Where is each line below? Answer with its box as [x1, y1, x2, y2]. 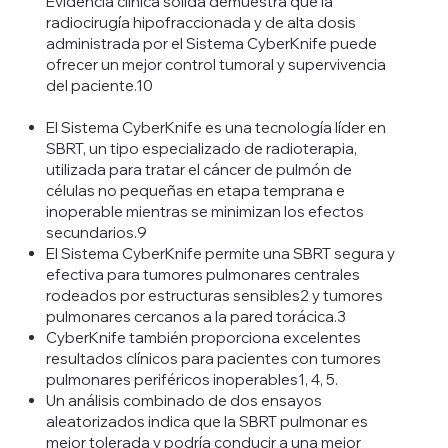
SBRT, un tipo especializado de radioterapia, [45, 139, 357, 159]
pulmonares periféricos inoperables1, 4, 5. [45, 370, 338, 390]
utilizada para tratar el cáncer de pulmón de [45, 160, 352, 180]
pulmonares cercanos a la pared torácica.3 [45, 307, 346, 327]
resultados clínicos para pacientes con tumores [45, 349, 381, 369]
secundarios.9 [45, 223, 147, 243]
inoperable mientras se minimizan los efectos [45, 202, 364, 222]
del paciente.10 [45, 76, 153, 96]
